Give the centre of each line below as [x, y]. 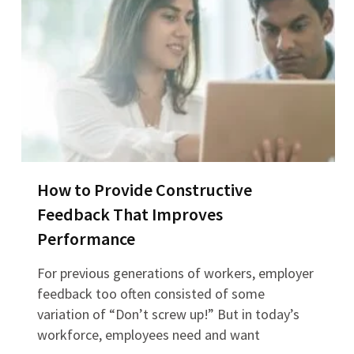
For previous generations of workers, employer [175, 273]
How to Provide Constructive [144, 190]
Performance [86, 239]
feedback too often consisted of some [151, 294]
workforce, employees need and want [148, 335]
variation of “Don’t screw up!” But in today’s [168, 314]
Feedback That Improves [130, 215]
